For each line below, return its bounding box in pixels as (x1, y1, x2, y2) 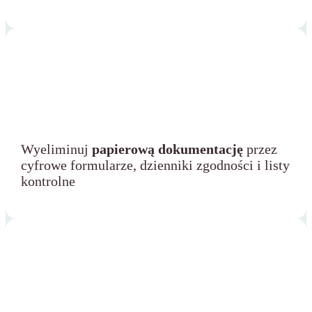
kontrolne (21, 173, 75, 189)
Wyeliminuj (21, 141, 92, 157)
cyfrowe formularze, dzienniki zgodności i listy (21, 157, 290, 173)
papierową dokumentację (92, 141, 243, 157)
